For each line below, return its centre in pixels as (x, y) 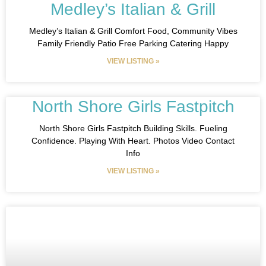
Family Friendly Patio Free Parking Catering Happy (133, 43)
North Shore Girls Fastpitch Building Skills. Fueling (133, 128)
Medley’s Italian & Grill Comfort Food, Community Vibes (133, 31)
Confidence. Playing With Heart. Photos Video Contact (133, 141)
